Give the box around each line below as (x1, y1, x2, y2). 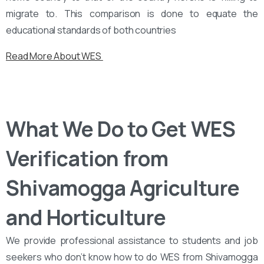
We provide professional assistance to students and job (6, 233, 258, 247)
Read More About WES (6, 49, 103, 62)
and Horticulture (6, 203, 166, 232)
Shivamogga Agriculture (6, 173, 240, 202)
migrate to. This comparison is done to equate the (6, 6, 258, 20)
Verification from (6, 144, 169, 173)
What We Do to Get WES (6, 114, 236, 143)
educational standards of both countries (6, 23, 176, 37)
